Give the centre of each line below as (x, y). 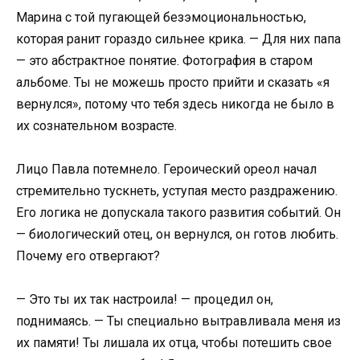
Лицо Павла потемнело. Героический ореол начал (166, 169)
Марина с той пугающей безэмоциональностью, (161, 17)
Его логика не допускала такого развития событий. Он (178, 212)
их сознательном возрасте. (96, 125)
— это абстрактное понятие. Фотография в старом (164, 60)
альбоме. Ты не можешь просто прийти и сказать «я (173, 82)
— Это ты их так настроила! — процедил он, (145, 300)
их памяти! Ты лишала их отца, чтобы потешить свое (174, 343)
